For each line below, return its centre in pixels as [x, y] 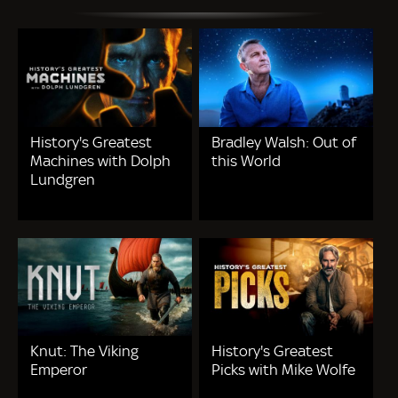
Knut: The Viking [84, 350]
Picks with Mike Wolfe [284, 369]
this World [247, 160]
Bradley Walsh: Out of [284, 142]
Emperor [59, 369]
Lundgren [63, 179]
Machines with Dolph [100, 160]
